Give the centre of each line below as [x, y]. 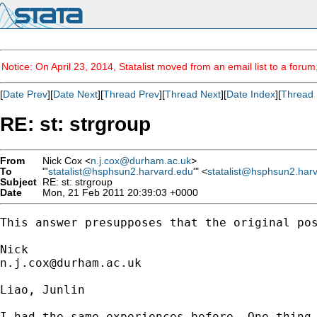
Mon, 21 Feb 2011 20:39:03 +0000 [117, 192]
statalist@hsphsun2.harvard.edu [121, 171]
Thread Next [193, 94]
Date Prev [25, 94]
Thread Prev [131, 94]
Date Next [75, 94]
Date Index [251, 94]
